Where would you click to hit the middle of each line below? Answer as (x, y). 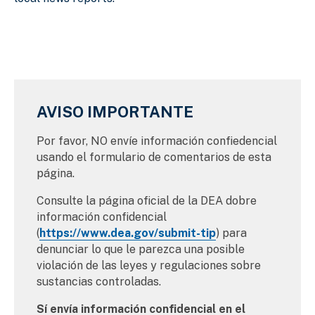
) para (231, 233)
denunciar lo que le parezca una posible (141, 250)
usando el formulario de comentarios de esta (154, 157)
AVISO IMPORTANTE (115, 112)
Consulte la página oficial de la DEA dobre (147, 201)
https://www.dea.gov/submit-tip (128, 233)
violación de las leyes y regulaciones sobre (149, 266)
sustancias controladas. (100, 282)
